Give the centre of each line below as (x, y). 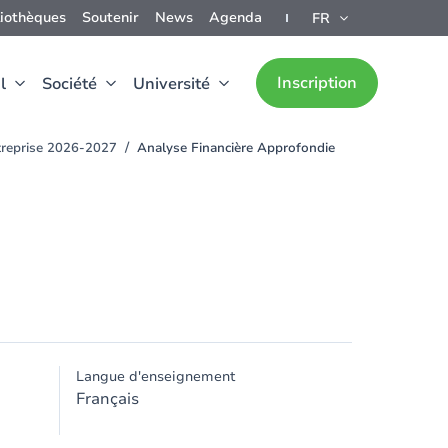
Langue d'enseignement (155, 376)
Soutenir (110, 17)
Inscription (317, 83)
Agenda (235, 17)
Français (107, 399)
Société (69, 84)
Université (171, 84)
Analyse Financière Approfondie (236, 148)
